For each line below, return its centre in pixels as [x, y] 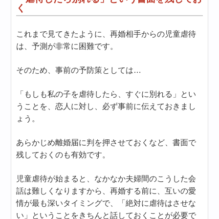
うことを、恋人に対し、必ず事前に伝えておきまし [106, 106]
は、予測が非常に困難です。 [67, 46]
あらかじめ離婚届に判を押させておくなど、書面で [106, 142]
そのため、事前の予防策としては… [79, 70]
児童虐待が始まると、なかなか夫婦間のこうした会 [106, 178]
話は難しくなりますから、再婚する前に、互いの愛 [106, 191]
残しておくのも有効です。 [63, 154]
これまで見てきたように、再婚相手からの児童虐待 [106, 34]
